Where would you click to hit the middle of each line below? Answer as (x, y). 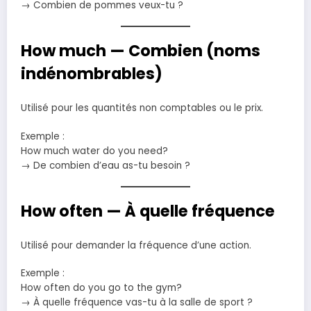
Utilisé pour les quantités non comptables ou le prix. (142, 108)
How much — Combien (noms (141, 50)
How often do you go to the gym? (101, 288)
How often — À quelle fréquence (148, 211)
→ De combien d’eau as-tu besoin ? (106, 165)
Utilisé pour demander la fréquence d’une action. (136, 246)
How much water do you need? (94, 151)
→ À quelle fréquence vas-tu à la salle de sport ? (137, 303)
